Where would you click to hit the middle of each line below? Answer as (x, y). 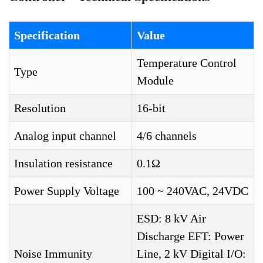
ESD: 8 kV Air (171, 218)
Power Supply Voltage (67, 191)
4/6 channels (167, 136)
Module (155, 80)
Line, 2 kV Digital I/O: (191, 254)
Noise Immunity (53, 254)
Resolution (40, 108)
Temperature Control (187, 63)
